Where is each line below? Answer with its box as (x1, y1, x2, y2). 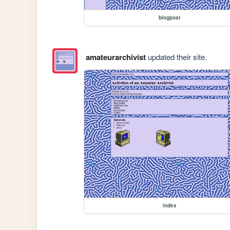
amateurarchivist (85, 51, 146, 63)
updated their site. (145, 51, 207, 62)
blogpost (159, 14, 181, 22)
